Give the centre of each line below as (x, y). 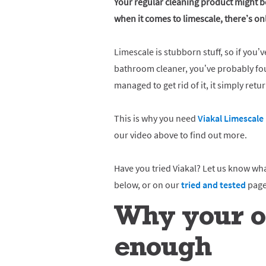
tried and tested (213, 185)
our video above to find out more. (180, 135)
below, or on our (148, 185)
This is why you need (156, 118)
